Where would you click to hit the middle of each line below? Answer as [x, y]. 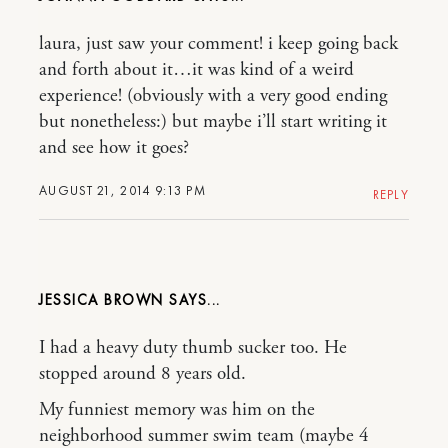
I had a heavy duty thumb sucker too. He [193, 348]
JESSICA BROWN [101, 300]
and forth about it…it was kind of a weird [196, 70]
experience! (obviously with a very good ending [213, 96]
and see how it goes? [114, 148]
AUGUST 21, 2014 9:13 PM [122, 190]
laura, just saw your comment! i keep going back [218, 44]
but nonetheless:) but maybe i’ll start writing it [213, 122]
